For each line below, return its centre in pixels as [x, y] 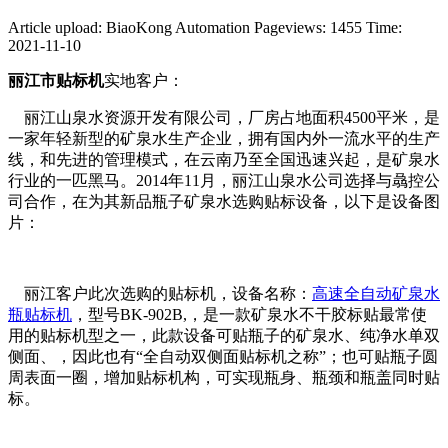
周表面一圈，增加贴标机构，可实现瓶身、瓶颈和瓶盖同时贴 [224, 377]
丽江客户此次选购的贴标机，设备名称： [160, 293]
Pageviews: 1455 [308, 27]
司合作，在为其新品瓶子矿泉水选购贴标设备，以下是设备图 [224, 201]
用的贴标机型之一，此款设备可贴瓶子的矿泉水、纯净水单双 [224, 335]
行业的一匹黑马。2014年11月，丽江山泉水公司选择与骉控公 [224, 180]
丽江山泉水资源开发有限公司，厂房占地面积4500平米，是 [224, 117]
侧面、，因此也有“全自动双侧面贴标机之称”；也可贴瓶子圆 [223, 356]
